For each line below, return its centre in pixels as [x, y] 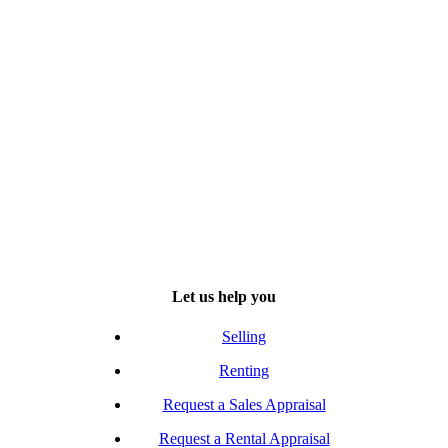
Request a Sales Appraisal [244, 404]
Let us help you [224, 297]
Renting [244, 370]
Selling [244, 336]
